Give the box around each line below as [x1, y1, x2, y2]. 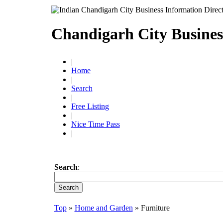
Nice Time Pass [71, 120, 120, 128]
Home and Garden [74, 204, 133, 212]
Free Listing [71, 102, 109, 111]
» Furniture [132, 204, 170, 212]
